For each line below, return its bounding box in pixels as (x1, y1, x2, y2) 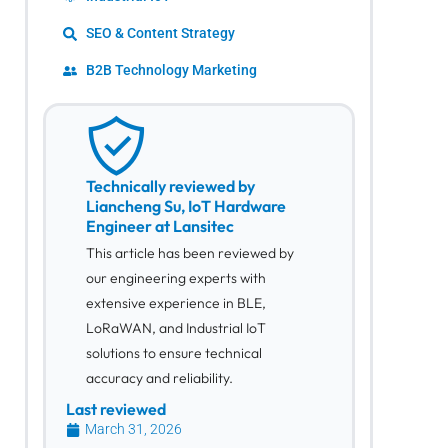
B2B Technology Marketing (85, 62, 257, 79)
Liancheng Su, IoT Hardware (86, 196, 287, 217)
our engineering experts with (86, 269, 267, 288)
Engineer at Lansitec (86, 216, 235, 237)
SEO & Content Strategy (85, 25, 235, 42)
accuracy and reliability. (86, 369, 234, 388)
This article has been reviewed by (86, 244, 295, 263)
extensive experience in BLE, (86, 294, 267, 313)
